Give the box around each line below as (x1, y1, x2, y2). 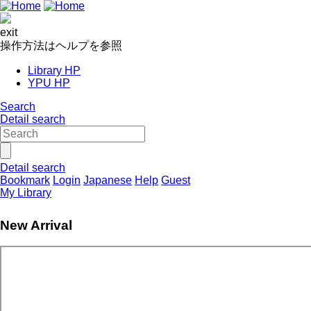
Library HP (28, 65, 81, 76)
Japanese (83, 174, 132, 186)
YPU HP (28, 77, 70, 89)
